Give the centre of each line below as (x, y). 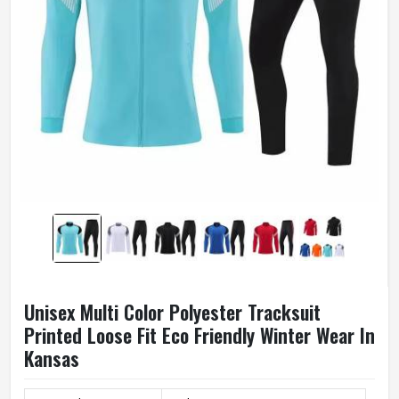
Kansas (52, 358)
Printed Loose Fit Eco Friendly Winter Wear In (199, 335)
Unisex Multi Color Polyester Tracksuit (172, 312)
